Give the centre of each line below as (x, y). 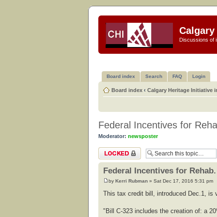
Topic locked (113, 150)
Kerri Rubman (132, 181)
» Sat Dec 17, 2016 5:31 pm (180, 181)
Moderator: (112, 136)
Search (154, 76)
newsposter (143, 136)
